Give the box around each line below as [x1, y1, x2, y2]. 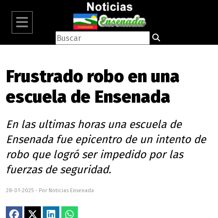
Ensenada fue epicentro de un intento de [6, 133, 206, 146]
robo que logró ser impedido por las [6, 148, 183, 161]
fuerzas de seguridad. [6, 163, 111, 176]
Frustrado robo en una [6, 66, 180, 87]
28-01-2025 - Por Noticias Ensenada [6, 187, 94, 194]
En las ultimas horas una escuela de [6, 118, 182, 131]
